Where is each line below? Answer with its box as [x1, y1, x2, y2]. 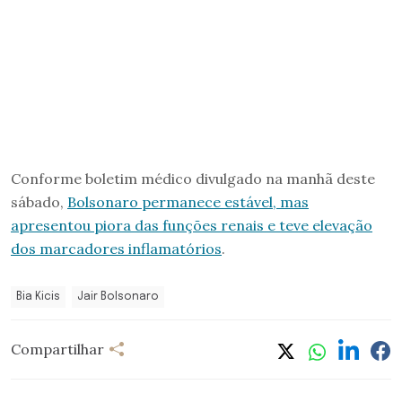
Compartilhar [11, 340, 104, 359]
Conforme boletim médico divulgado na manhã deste [11, 169, 375, 188]
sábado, [11, 192, 67, 211]
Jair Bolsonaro [77, 291, 159, 302]
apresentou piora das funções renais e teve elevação [11, 215, 372, 234]
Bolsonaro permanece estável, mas [67, 192, 309, 211]
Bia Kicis [16, 291, 60, 302]
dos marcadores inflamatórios [11, 239, 222, 258]
